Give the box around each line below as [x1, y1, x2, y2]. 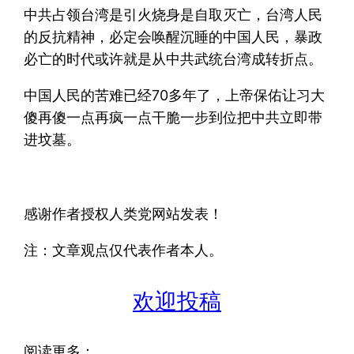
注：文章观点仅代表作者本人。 [24, 241, 224, 258]
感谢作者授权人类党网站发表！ [24, 205, 224, 222]
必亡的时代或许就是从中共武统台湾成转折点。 [24, 50, 323, 67]
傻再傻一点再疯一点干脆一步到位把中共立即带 [24, 108, 323, 126]
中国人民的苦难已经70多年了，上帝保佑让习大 [24, 86, 326, 104]
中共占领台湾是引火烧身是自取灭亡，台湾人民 [24, 6, 323, 23]
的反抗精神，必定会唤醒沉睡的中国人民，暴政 [24, 28, 323, 45]
